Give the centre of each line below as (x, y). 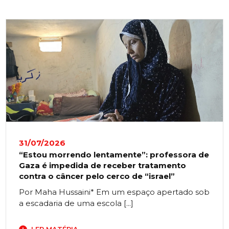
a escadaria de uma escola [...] (76, 203)
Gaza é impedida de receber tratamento (103, 166)
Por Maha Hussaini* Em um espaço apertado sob (114, 192)
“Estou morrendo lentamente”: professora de (114, 155)
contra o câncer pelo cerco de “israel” (97, 176)
